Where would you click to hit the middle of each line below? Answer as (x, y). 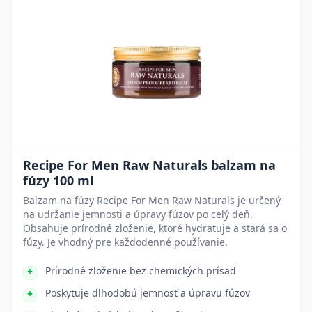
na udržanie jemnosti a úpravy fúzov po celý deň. (138, 214)
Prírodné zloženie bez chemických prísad (141, 271)
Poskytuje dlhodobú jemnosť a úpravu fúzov (148, 293)
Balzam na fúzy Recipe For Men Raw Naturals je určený (152, 200)
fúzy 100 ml (58, 180)
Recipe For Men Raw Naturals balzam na (149, 165)
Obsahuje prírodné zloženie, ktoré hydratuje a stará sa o (155, 228)
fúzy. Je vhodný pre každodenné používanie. (125, 242)
